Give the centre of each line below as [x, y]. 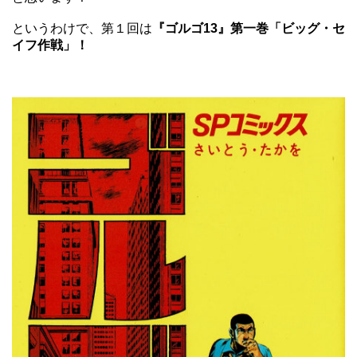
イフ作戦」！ [50, 45]
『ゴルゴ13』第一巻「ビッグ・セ [249, 28]
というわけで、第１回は [82, 28]
